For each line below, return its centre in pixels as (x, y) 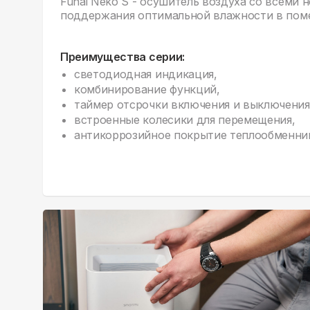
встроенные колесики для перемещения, (185, 119)
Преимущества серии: (122, 56)
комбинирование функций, (147, 89)
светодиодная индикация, (146, 74)
